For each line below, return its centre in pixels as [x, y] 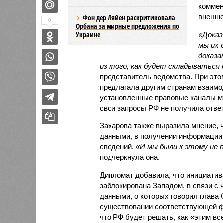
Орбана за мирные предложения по [127, 26]
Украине [88, 34]
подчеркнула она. [129, 157]
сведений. [117, 146]
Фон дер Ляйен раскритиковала [129, 17]
